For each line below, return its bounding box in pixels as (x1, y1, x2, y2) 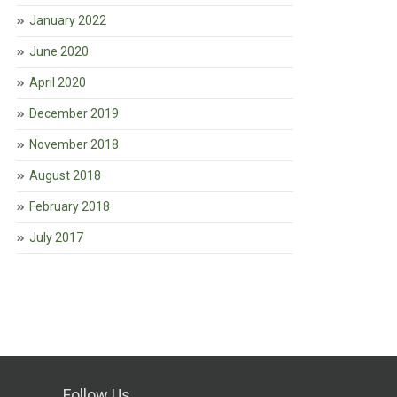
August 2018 (29, 168, 101, 183)
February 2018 (29, 199, 110, 214)
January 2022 (29, 13, 106, 27)
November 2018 (29, 137, 119, 152)
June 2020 (29, 44, 89, 58)
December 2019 (29, 106, 119, 121)
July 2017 (29, 230, 83, 245)
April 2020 (29, 75, 86, 90)
